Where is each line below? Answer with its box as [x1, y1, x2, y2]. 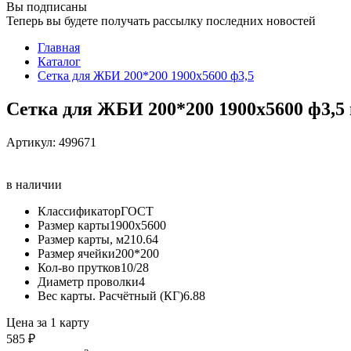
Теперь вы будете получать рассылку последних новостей [6, 14, 316, 27]
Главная [38, 41, 80, 54]
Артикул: [6, 135, 59, 149]
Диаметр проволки [38, 274, 139, 288]
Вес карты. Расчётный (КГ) [38, 288, 183, 302]
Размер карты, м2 [38, 232, 130, 246]
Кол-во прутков [38, 260, 121, 274]
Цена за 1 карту [6, 315, 89, 329]
